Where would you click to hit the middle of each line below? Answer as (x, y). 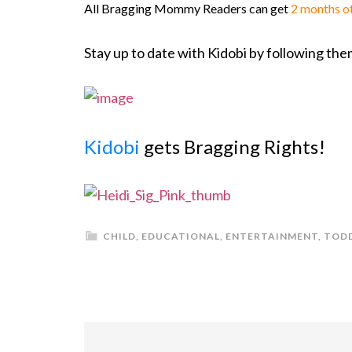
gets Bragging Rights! (235, 147)
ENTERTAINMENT (272, 236)
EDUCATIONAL (181, 236)
